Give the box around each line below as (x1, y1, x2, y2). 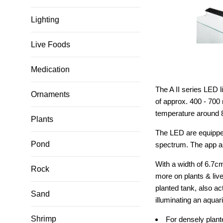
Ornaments (31, 90, 70, 99)
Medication (31, 65, 70, 74)
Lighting (31, 15, 59, 24)
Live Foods (31, 40, 70, 49)
